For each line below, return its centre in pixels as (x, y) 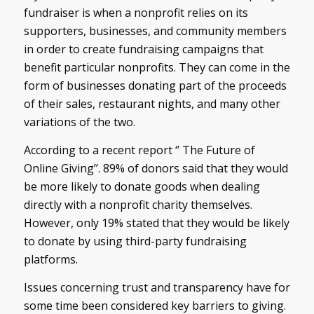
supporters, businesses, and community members (155, 31)
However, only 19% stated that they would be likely (156, 223)
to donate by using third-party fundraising (135, 241)
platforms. (50, 259)
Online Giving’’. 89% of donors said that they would (156, 168)
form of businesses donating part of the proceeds (155, 86)
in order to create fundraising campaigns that (143, 49)
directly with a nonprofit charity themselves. (138, 204)
